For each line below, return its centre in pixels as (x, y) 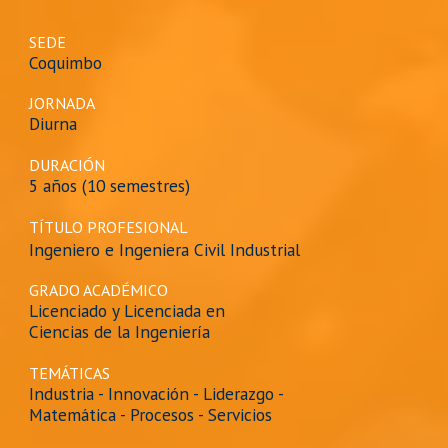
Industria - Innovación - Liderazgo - (159, 393)
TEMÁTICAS (70, 372)
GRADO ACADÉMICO (99, 290)
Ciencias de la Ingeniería (122, 332)
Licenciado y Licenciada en (130, 311)
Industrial (265, 249)
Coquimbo (66, 62)
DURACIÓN (67, 165)
